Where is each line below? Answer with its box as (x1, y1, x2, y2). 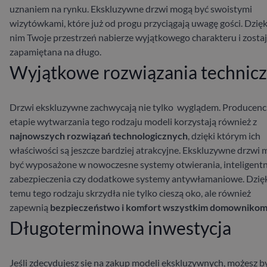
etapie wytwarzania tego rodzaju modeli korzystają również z (10, 115, 257, 127)
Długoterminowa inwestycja (10, 216, 231, 238)
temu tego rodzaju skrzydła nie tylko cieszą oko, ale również (10, 187, 253, 198)
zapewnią (10, 201, 50, 213)
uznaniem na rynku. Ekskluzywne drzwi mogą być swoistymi (10, 2, 252, 14)
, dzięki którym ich (188, 129, 260, 141)
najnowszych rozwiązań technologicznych (10, 129, 188, 141)
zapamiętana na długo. (10, 45, 101, 57)
